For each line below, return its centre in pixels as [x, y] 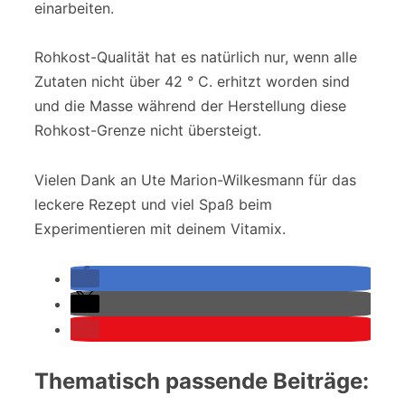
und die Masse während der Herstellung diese [190, 106]
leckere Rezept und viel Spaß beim [153, 204]
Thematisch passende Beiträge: [202, 381]
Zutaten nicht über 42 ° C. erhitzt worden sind [192, 82]
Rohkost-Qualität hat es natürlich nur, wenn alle [196, 57]
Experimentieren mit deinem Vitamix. [160, 228]
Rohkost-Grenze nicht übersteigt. [148, 131]
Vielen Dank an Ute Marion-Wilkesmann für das [195, 179]
